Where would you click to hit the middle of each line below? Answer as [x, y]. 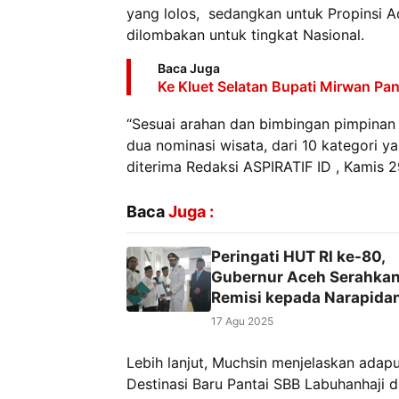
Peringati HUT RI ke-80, [298, 257]
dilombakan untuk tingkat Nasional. [245, 35]
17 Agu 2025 [242, 322]
